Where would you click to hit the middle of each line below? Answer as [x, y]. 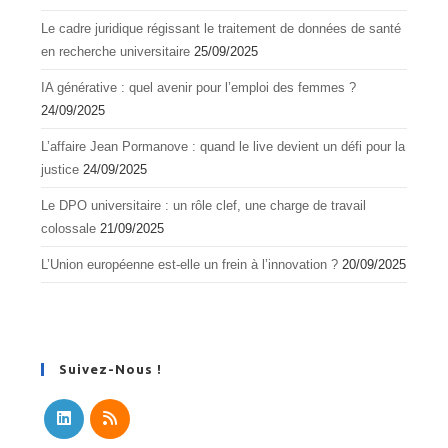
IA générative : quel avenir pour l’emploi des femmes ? [199, 87]
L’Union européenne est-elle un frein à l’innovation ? [190, 264]
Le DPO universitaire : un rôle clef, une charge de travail [204, 205]
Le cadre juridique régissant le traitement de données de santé [221, 28]
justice [60, 169]
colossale [69, 228]
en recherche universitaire [116, 51]
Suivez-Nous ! [111, 368]
